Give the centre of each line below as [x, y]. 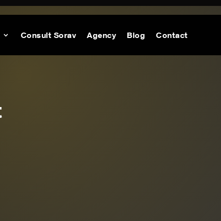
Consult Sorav [48, 35]
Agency [102, 35]
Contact [172, 35]
